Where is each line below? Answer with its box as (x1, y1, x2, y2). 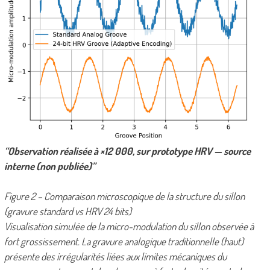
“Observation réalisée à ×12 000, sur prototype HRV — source (4, 145, 251, 158)
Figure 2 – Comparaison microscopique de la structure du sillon (4, 190, 245, 203)
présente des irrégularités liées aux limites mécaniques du (4, 250, 227, 263)
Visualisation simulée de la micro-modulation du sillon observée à (4, 220, 254, 233)
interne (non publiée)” (4, 160, 95, 173)
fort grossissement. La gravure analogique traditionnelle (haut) (4, 235, 243, 248)
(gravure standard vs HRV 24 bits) (4, 205, 131, 218)
